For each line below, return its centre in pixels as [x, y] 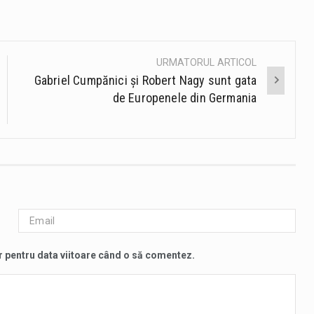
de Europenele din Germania [185, 97]
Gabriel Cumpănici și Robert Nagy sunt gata [145, 80]
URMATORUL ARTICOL [206, 62]
